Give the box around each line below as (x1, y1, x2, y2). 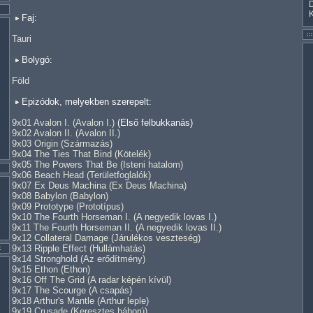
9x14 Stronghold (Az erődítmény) (12, 254, 145, 264)
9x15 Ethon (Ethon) (12, 264, 90, 275)
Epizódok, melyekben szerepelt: (19, 96, 152, 107)
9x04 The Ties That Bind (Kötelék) (12, 149, 151, 159)
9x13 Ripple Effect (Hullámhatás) (12, 243, 145, 254)
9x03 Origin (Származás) (12, 138, 112, 149)
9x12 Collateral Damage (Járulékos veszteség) (12, 233, 201, 243)
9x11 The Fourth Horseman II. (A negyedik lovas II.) (12, 222, 221, 233)
